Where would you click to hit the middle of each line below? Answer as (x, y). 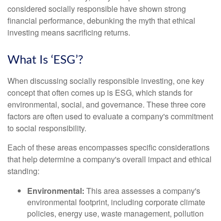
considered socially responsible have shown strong (97, 9)
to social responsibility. (47, 128)
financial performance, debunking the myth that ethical (101, 20)
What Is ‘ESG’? (45, 60)
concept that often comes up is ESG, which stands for (100, 92)
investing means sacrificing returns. (69, 32)
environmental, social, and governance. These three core (107, 104)
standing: (23, 171)
